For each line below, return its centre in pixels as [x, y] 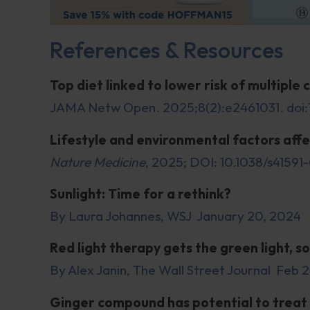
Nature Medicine [98, 162]
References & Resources [167, 50]
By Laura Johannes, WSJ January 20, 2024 [175, 216]
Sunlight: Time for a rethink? [140, 194]
